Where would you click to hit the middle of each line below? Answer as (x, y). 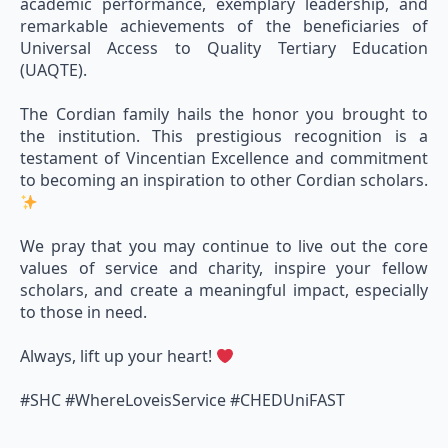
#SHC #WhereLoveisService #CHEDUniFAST (182, 400)
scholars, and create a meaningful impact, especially (224, 290)
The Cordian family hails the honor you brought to (224, 114)
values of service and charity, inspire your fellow (224, 268)
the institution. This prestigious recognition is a (224, 136)
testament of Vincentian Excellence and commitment (224, 158)
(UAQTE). (53, 70)
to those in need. (83, 312)
